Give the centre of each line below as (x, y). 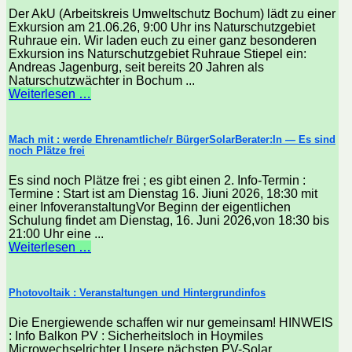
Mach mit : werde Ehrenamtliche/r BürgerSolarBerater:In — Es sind (172, 139)
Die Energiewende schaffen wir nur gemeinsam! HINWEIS (171, 323)
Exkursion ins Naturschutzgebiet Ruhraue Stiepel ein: (158, 53)
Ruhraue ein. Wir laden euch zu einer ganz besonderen (163, 40)
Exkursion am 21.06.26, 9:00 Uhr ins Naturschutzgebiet (162, 27)
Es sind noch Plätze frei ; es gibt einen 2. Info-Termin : (157, 180)
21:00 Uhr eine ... (56, 233)
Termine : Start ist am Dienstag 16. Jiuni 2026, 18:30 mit (163, 193)
